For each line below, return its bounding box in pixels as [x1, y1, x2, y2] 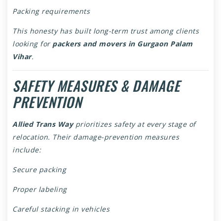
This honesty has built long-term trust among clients [12, 26, 199, 36]
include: [12, 145, 41, 155]
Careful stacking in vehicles [12, 204, 110, 214]
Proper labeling [12, 184, 67, 194]
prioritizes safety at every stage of [73, 119, 196, 129]
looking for [12, 39, 52, 49]
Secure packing [12, 165, 66, 175]
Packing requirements [12, 6, 90, 16]
